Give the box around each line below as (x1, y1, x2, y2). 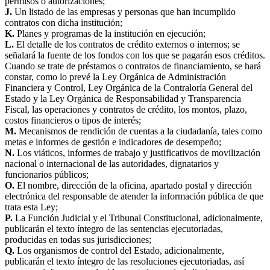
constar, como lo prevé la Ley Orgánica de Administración (5, 71, 226, 82)
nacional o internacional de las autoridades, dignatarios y (5, 158, 219, 169)
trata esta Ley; (5, 201, 58, 212)
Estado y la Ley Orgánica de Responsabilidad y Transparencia (5, 93, 241, 104)
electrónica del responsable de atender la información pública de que (5, 190, 263, 201)
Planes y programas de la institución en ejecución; (14, 28, 206, 39)
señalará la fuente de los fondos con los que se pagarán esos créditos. (5, 49, 265, 60)
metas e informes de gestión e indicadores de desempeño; (5, 136, 221, 147)
